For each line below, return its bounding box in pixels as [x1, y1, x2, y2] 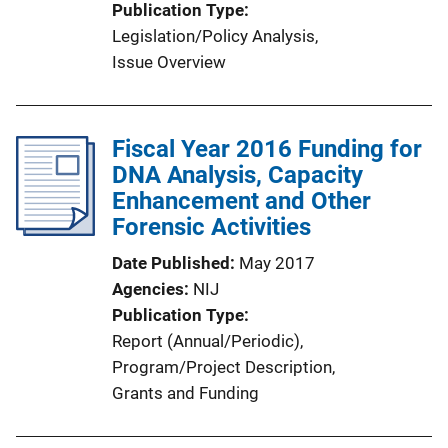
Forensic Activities [112, 212, 311, 241]
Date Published [112, 252, 230, 273]
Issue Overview [112, 51, 226, 72]
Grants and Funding [112, 382, 259, 403]
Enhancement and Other [112, 186, 371, 215]
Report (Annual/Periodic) [112, 330, 300, 351]
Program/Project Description [112, 356, 332, 377]
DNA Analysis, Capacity [112, 160, 363, 189]
